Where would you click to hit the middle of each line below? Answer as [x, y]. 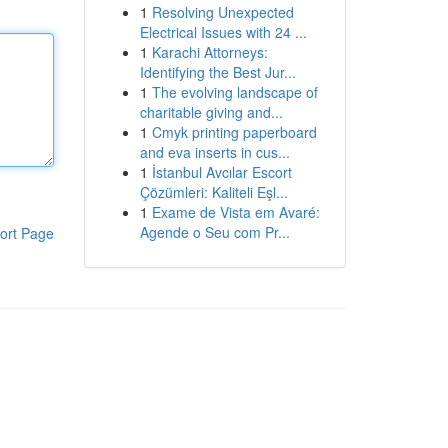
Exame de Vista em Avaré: [235, 212]
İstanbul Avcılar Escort [221, 172]
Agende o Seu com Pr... [214, 232]
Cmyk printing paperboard [234, 132]
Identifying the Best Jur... [217, 72]
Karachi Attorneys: [209, 52]
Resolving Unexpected [222, 12]
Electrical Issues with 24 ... [223, 32]
